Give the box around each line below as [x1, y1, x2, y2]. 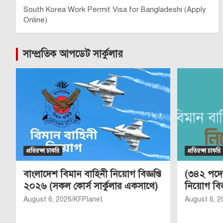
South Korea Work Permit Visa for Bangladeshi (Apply [23, 5, 206, 14]
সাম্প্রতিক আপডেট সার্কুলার [23, 48, 123, 60]
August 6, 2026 [23, 195, 72, 204]
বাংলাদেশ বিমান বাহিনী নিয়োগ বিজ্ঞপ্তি [23, 168, 161, 180]
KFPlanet [74, 195, 103, 204]
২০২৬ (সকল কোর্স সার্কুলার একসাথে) [23, 180, 158, 192]
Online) [23, 15, 47, 24]
